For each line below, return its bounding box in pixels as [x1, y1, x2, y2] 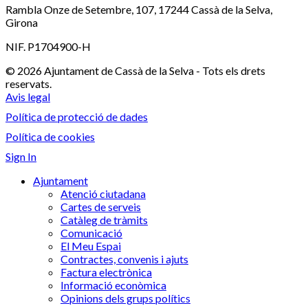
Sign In [5, 150, 36, 163]
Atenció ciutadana [60, 187, 146, 200]
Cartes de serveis [60, 200, 141, 213]
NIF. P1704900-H [5, 40, 91, 53]
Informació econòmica [60, 278, 166, 291]
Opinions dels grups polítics [60, 291, 190, 305]
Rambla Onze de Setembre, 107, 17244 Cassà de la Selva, [5, 3, 272, 16]
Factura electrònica [60, 265, 152, 278]
